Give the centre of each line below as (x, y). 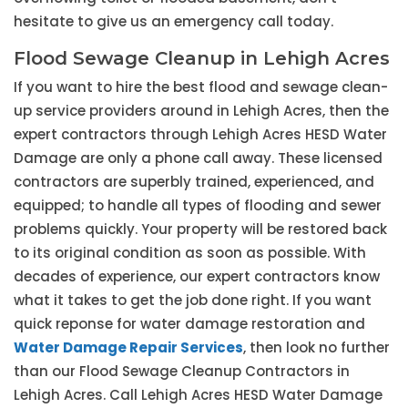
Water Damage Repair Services (128, 348)
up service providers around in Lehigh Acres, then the (201, 111)
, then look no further (316, 348)
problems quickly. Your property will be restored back (200, 229)
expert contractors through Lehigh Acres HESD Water (200, 135)
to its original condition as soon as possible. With (190, 253)
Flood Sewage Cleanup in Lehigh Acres (202, 59)
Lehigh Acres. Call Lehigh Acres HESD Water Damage (198, 395)
